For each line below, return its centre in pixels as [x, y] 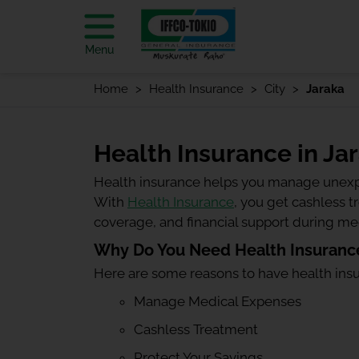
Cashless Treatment [196, 329]
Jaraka [325, 89]
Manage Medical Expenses [218, 301]
